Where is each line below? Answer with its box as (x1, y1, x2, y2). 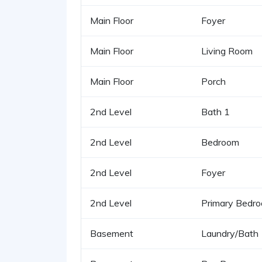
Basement (90, 227, 133, 239)
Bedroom (201, 136, 239, 148)
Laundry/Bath (201, 227, 258, 239)
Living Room (201, 44, 253, 57)
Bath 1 (201, 105, 230, 118)
